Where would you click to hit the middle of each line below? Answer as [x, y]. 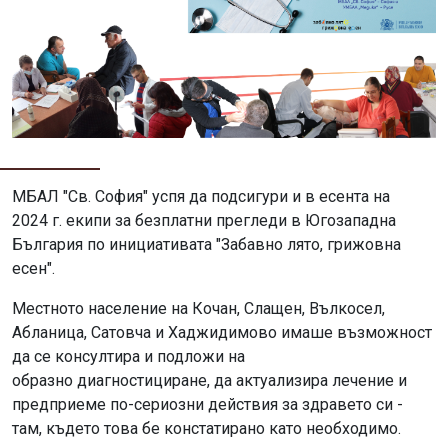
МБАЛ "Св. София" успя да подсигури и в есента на [201, 197]
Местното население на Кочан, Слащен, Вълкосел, [198, 309]
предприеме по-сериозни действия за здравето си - [207, 405]
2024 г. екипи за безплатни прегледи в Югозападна [204, 221]
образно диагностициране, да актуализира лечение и [209, 381]
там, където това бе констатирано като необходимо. [206, 429]
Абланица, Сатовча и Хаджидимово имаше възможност [222, 333]
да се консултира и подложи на [128, 357]
